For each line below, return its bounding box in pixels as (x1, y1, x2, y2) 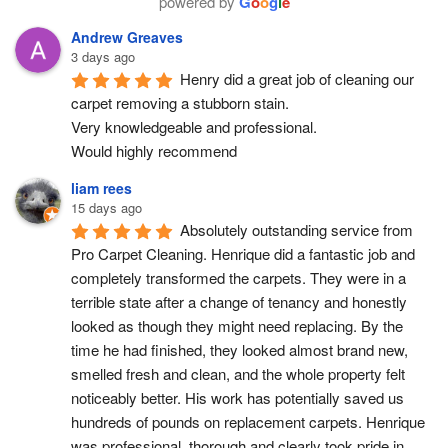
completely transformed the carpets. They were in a (71, 266, 406, 288)
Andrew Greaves (71, 26, 183, 47)
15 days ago (71, 197, 142, 217)
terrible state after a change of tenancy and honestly (71, 290, 407, 312)
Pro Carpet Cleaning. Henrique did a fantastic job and (71, 242, 415, 264)
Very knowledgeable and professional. (71, 115, 317, 137)
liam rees (71, 177, 132, 198)
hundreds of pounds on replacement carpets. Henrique (71, 410, 425, 432)
